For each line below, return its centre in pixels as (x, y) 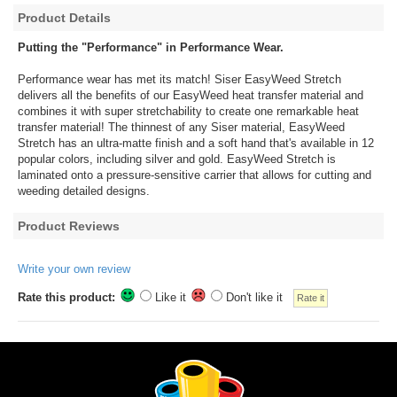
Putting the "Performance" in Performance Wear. (151, 48)
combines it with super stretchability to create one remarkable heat (188, 112)
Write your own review (74, 269)
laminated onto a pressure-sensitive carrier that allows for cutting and (195, 175)
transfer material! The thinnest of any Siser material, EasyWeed (181, 128)
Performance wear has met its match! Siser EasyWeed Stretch (179, 80)
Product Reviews (69, 226)
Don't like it (258, 298)
